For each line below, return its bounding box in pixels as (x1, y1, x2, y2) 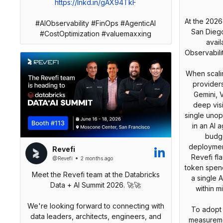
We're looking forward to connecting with (27, 201, 164, 210)
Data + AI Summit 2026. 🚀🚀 (50, 180, 141, 189)
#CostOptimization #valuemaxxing (40, 29, 151, 38)
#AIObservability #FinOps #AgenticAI (35, 19, 156, 28)
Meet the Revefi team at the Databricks (31, 170, 160, 179)
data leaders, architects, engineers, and (30, 212, 161, 221)
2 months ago (80, 155, 113, 162)
